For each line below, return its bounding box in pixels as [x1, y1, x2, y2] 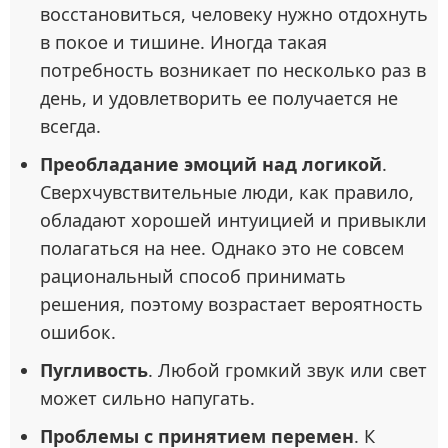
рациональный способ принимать [40, 264, 346, 289]
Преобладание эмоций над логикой [40, 152, 382, 177]
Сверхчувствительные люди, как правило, [40, 180, 414, 205]
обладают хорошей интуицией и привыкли [40, 208, 427, 233]
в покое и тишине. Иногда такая [40, 30, 327, 55]
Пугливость [40, 358, 148, 383]
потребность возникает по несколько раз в [40, 58, 426, 83]
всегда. [40, 114, 101, 139]
